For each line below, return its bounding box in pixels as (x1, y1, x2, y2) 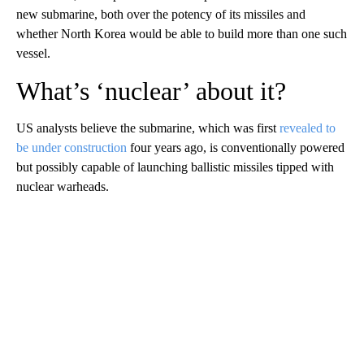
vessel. (16, 45, 50, 60)
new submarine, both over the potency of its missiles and (16, 6, 305, 21)
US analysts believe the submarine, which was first (16, 120, 276, 135)
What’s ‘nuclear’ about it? (16, 76, 286, 106)
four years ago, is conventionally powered (127, 140, 344, 154)
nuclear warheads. (16, 179, 109, 193)
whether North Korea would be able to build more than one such (16, 26, 347, 41)
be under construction (16, 140, 127, 154)
